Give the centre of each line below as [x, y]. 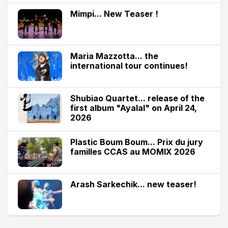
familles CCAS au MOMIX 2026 [133, 152]
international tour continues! [129, 66]
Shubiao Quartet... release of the [137, 98]
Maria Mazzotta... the [114, 56]
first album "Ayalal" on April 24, [134, 108]
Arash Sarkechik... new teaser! [133, 184]
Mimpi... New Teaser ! [114, 14]
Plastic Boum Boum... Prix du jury [137, 142]
